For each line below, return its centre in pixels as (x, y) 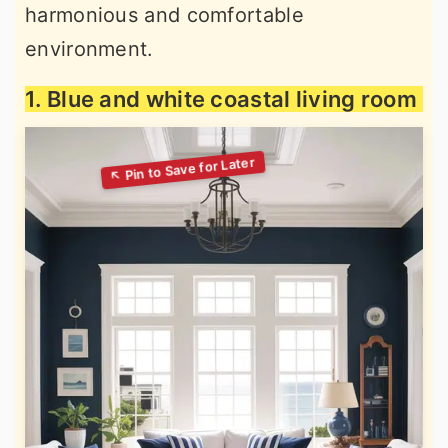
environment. (89, 49)
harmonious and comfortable (164, 15)
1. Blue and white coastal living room (221, 99)
